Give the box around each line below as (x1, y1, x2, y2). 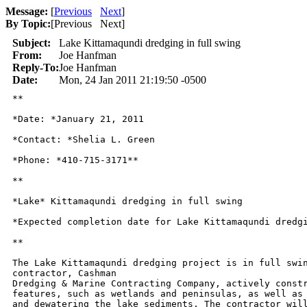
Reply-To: (12, 62, 59, 73)
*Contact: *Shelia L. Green (12, 134, 155, 145)
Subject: (12, 37, 51, 49)
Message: (5, 5, 48, 17)
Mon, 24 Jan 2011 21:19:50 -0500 (59, 74, 206, 86)
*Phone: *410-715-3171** (12, 155, 138, 165)
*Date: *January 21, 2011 (12, 114, 144, 124)
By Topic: (5, 18, 51, 29)
